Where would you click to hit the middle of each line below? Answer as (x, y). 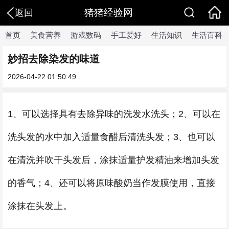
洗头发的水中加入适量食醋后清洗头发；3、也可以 (111, 137)
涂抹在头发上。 (40, 206)
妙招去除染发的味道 (54, 59)
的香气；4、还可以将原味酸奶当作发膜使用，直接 (111, 183)
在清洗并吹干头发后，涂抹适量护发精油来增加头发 (113, 160)
